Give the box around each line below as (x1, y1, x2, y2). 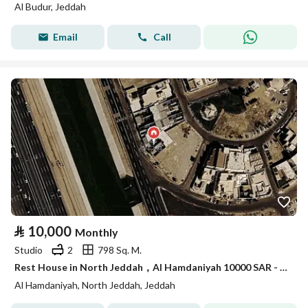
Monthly (75, 225, 118, 239)
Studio (14, 243, 43, 256)
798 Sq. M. (98, 243, 142, 256)
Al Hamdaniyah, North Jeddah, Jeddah (14, 279, 175, 291)
